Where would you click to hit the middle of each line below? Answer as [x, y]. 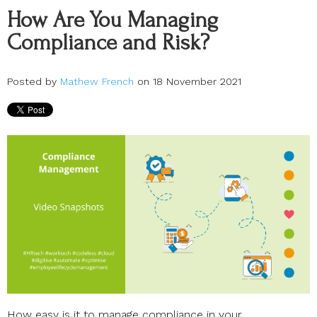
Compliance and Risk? [108, 43]
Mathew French [97, 81]
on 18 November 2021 [188, 81]
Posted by [34, 81]
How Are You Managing [113, 21]
